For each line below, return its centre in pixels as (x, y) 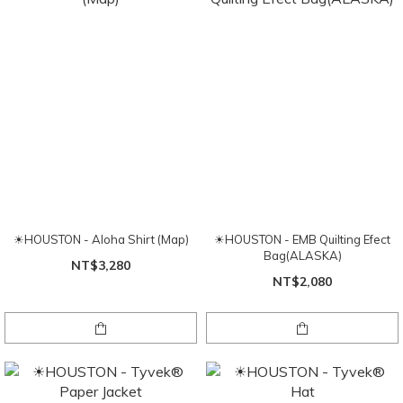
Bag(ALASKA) (302, 256)
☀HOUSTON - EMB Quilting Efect (302, 240)
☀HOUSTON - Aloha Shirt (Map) (101, 240)
